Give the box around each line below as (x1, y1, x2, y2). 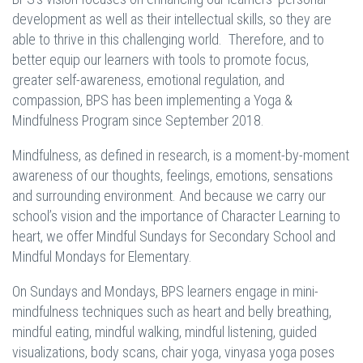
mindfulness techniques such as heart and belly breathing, (12, 303, 331, 321)
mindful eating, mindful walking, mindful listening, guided (12, 323, 317, 341)
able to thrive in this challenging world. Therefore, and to (12, 31, 324, 49)
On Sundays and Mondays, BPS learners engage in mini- (12, 283, 318, 301)
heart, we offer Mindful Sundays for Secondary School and (12, 228, 335, 246)
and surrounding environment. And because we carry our (12, 187, 326, 205)
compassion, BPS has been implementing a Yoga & (12, 92, 293, 109)
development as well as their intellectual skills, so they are (12, 11, 331, 28)
